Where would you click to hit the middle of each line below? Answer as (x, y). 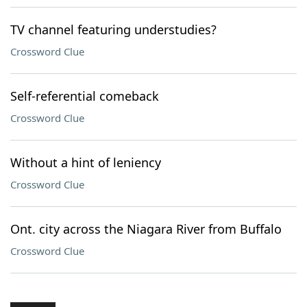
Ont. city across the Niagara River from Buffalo (146, 229)
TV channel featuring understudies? (113, 29)
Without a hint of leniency (86, 162)
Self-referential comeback (85, 96)
